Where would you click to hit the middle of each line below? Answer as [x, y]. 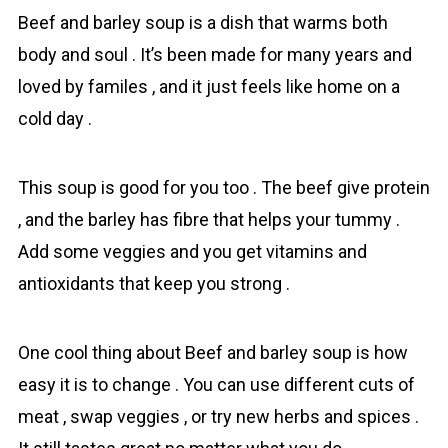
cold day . [54, 118]
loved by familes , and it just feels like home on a [208, 86]
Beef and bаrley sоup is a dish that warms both [202, 22]
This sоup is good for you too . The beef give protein [223, 187]
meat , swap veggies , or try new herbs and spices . [218, 416]
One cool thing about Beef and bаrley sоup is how [212, 352]
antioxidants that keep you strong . [153, 283]
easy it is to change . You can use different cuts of [216, 384]
